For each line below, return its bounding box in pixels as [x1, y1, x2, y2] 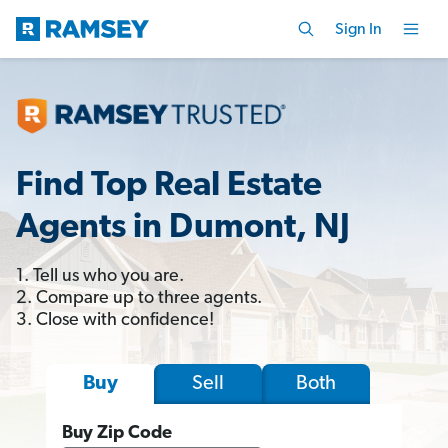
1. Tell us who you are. [16, 266, 184, 286]
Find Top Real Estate [16, 168, 322, 204]
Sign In [335, 21, 382, 38]
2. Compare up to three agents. [16, 288, 262, 308]
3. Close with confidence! [16, 310, 214, 330]
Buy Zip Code [62, 423, 172, 443]
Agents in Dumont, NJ [16, 210, 350, 246]
